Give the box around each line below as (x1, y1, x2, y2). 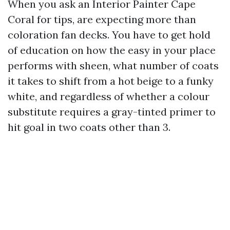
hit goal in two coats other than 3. (8, 121, 170, 133)
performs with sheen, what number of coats (8, 59, 219, 72)
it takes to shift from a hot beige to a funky (8, 74, 214, 87)
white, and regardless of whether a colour (8, 90, 209, 103)
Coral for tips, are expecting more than (8, 13, 196, 26)
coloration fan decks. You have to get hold (8, 28, 210, 41)
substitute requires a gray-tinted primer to (8, 105, 216, 118)
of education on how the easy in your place (8, 44, 216, 56)
